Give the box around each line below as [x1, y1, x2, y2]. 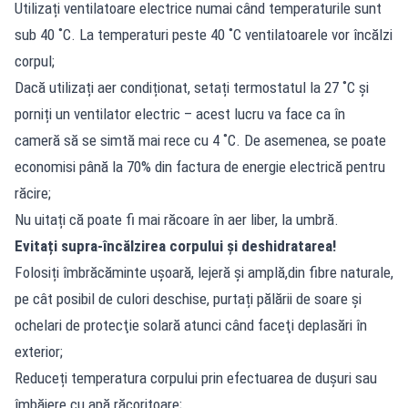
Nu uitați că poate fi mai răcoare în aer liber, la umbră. [15, 209, 339, 229]
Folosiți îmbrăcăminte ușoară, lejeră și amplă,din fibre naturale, [15, 262, 393, 281]
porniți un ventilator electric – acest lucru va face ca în [15, 104, 345, 123]
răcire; [15, 183, 51, 202]
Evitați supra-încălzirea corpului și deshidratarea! [15, 236, 336, 255]
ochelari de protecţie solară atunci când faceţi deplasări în [15, 315, 367, 334]
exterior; [15, 342, 63, 361]
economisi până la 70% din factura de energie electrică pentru [15, 157, 385, 176]
